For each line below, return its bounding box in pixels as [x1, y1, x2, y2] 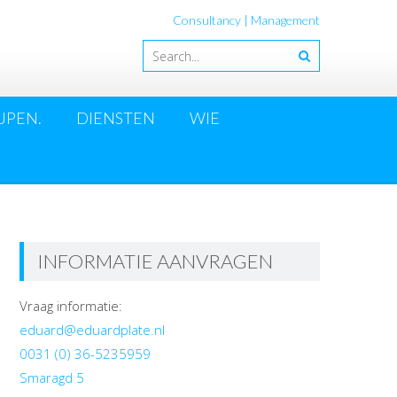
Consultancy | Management [173, 12, 320, 27]
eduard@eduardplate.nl [19, 321, 165, 339]
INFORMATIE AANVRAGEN [36, 249, 273, 274]
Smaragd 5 [19, 369, 84, 387]
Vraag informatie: [19, 297, 122, 315]
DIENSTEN [76, 108, 155, 128]
